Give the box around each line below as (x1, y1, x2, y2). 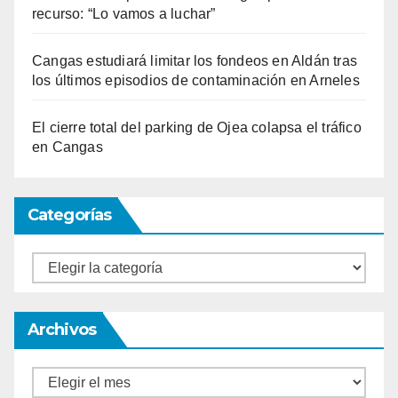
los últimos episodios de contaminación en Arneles (32, 73, 360, 89)
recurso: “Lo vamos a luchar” (32, 6, 216, 22)
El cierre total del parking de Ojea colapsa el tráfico (32, 120, 362, 136)
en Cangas (32, 139, 103, 155)
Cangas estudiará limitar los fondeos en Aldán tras (32, 53, 358, 69)
